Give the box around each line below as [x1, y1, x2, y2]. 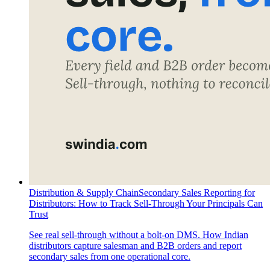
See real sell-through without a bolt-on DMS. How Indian [29, 230, 248, 240]
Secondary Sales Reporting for [139, 187, 255, 198]
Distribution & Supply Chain [29, 187, 139, 198]
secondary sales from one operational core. [29, 251, 190, 262]
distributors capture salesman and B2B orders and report [29, 240, 242, 251]
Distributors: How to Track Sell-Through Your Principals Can [29, 198, 263, 209]
